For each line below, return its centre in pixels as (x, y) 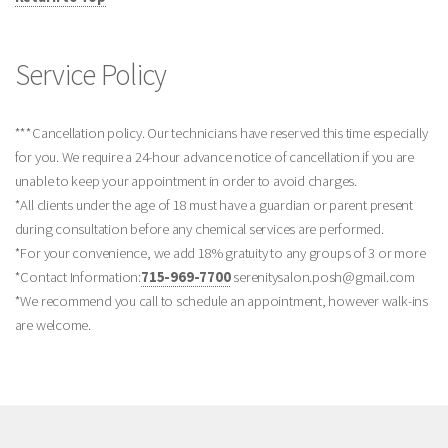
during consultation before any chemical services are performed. (200, 229)
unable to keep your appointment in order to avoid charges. (185, 181)
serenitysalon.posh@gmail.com (323, 277)
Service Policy (90, 75)
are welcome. (53, 325)
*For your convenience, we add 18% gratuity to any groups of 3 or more (220, 253)
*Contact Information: (78, 277)
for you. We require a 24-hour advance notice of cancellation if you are (214, 157)
